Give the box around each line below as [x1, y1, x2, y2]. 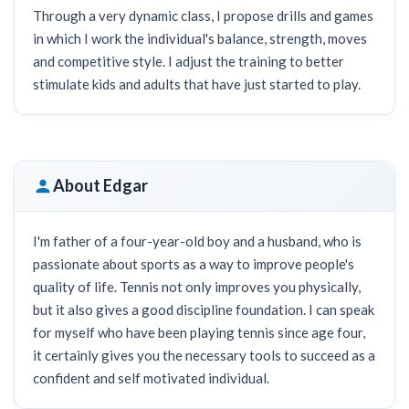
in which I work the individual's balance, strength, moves [33, 29, 367, 47]
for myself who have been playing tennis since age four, [33, 323, 365, 341]
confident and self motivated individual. [33, 369, 269, 386]
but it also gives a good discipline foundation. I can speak [33, 300, 374, 318]
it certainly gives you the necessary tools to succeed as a [33, 346, 375, 363]
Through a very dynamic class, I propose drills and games [33, 6, 373, 24]
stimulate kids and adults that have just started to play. [33, 75, 361, 92]
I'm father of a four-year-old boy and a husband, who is [33, 232, 362, 249]
